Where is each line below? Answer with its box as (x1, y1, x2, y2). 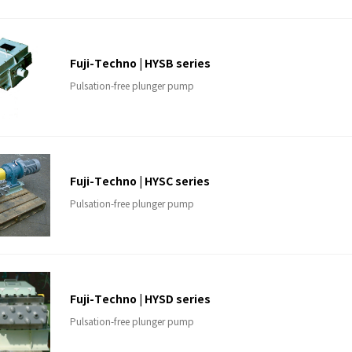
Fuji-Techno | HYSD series (70, 292, 211, 306)
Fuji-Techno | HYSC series (70, 174, 210, 189)
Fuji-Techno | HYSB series (70, 57, 211, 71)
